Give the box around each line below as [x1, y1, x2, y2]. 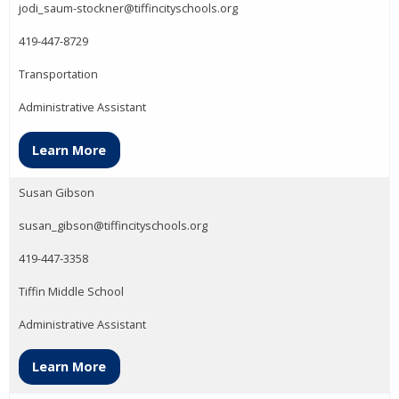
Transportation [19, 66, 98, 83]
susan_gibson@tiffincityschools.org [19, 216, 208, 233]
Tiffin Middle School [19, 282, 124, 299]
